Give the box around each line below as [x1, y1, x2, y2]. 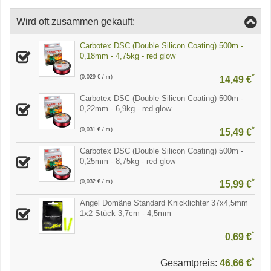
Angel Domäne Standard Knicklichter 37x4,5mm [80, 198, 248, 208]
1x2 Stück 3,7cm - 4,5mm [80, 209, 171, 218]
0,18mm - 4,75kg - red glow [80, 51, 175, 60]
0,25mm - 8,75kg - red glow [80, 156, 175, 166]
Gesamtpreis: [160, 258, 220, 268]
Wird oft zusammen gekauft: [16, 16, 135, 27]
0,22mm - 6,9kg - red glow [80, 103, 171, 113]
